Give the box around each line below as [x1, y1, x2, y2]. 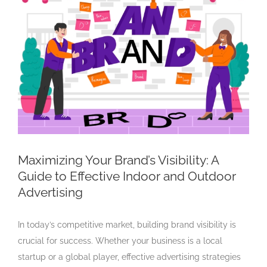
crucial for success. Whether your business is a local [18, 235, 222, 246]
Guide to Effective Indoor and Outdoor [18, 168, 236, 184]
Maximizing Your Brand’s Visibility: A [18, 152, 219, 167]
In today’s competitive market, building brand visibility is [18, 219, 236, 229]
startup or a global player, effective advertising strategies [18, 252, 241, 262]
